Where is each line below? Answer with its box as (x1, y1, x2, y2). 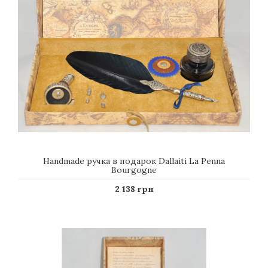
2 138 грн (114, 184, 154, 194)
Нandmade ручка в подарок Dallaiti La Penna (43, 156, 225, 166)
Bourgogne (111, 165, 157, 175)
